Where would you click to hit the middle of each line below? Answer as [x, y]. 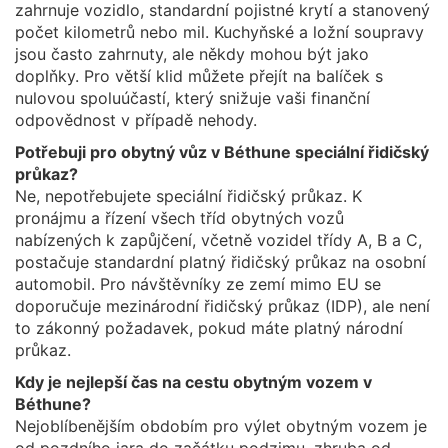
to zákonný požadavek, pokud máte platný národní [209, 328]
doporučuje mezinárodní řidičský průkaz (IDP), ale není [222, 306]
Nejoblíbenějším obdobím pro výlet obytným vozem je [221, 426]
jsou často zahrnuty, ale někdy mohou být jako [192, 54]
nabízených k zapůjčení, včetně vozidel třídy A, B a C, [218, 240]
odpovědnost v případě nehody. [136, 120]
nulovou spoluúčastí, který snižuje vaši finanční [192, 98]
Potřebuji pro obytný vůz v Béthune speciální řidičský [222, 152]
